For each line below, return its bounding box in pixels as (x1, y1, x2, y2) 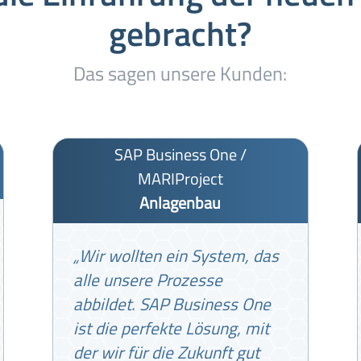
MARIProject (137, 165, 223, 191)
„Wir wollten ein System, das (73, 242, 279, 268)
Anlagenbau (139, 189, 222, 215)
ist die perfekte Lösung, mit (73, 314, 269, 341)
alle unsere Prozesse (73, 266, 222, 293)
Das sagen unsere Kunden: (73, 59, 288, 89)
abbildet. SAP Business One (73, 290, 271, 317)
